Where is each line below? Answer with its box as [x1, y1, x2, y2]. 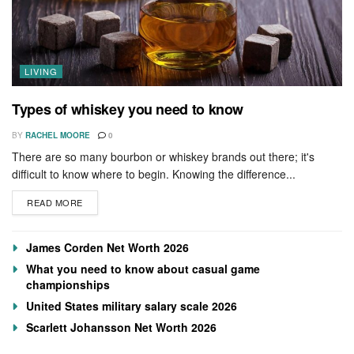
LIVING [24, 64, 58, 77]
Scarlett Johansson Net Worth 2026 [26, 318, 217, 335]
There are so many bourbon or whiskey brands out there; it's [12, 148, 314, 164]
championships [26, 276, 110, 292]
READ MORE [27, 195, 83, 209]
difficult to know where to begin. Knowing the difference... [12, 165, 296, 182]
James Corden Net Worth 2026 [26, 239, 189, 255]
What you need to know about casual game [26, 260, 260, 277]
